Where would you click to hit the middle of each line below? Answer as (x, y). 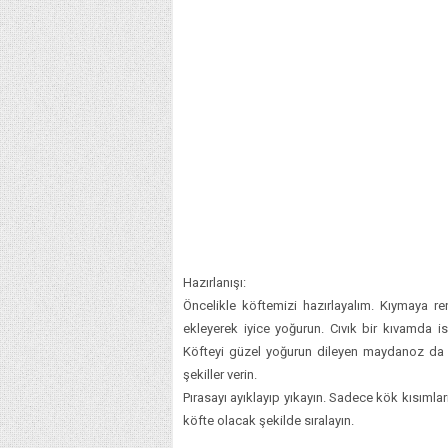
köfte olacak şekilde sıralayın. (268, 420)
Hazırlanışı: (214, 282)
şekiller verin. (220, 374)
